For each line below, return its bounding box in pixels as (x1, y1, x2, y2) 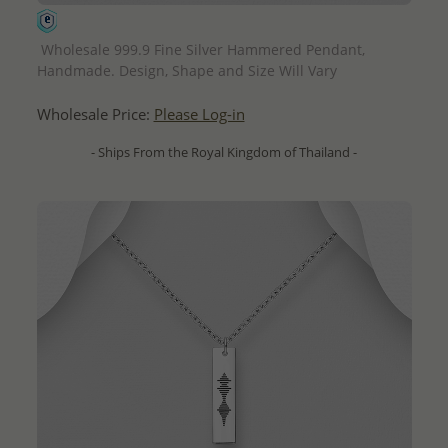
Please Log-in (153, 104, 245, 126)
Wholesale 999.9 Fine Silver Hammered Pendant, (36, 40, 365, 60)
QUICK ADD (190, 13, 258, 32)
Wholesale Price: (36, 104, 154, 126)
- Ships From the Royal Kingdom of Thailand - (91, 143, 357, 162)
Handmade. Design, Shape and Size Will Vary (36, 61, 337, 81)
